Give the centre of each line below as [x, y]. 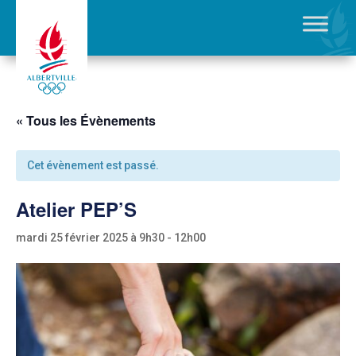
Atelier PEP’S [76, 209]
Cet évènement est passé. [93, 165]
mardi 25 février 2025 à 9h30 [90, 238]
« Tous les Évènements [86, 120]
